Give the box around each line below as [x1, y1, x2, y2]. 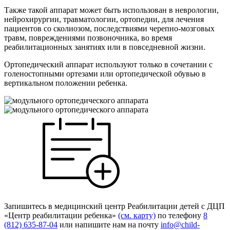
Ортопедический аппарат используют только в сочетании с [4, 60, 213, 69]
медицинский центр [54, 201, 125, 210]
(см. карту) [118, 210, 156, 220]
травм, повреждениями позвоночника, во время [4, 33, 172, 42]
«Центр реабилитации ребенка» [4, 210, 118, 220]
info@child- [161, 220, 200, 229]
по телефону [156, 210, 203, 220]
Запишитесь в [4, 201, 54, 210]
